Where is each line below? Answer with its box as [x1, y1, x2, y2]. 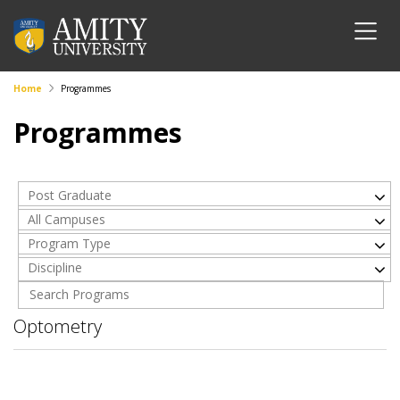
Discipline [28, 259, 82, 276]
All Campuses [28, 211, 105, 228]
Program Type [28, 235, 111, 252]
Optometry [13, 314, 102, 338]
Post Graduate [28, 187, 112, 204]
